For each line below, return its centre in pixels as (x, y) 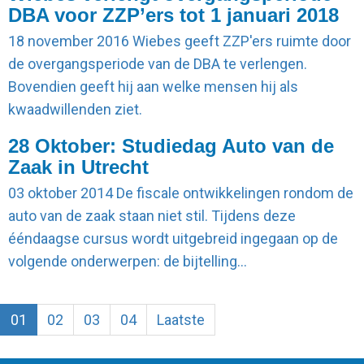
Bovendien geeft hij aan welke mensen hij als (153, 87)
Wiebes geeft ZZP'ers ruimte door (240, 41)
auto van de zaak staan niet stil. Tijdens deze (152, 216)
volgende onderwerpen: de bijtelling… (128, 261)
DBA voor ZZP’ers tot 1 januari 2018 (173, 15)
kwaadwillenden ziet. (75, 109)
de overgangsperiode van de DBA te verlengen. (158, 64)
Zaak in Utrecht (78, 167)
